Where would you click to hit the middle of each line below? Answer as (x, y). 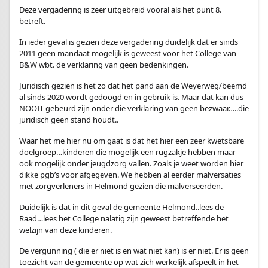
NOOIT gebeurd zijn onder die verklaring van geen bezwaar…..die (134, 108)
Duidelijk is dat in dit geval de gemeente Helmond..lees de (121, 207)
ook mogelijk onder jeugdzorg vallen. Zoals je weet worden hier (131, 163)
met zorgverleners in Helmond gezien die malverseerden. (121, 186)
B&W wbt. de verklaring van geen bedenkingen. (104, 65)
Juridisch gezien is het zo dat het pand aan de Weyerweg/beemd (133, 86)
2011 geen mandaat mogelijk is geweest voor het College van (128, 53)
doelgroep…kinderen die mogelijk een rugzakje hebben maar (127, 152)
